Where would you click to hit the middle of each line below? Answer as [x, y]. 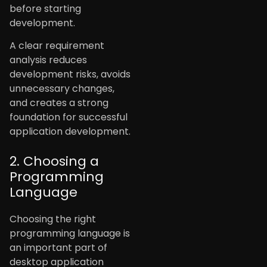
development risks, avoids [70, 74]
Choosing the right [53, 219]
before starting [45, 9]
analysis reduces [48, 60]
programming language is [70, 234]
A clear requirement [57, 46]
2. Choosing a [54, 162]
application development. [70, 132]
